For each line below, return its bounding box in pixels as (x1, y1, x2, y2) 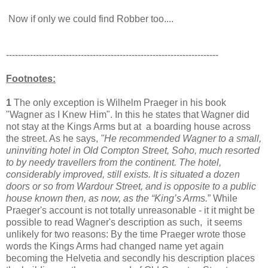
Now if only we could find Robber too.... (6, 13, 173, 24)
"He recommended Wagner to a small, (100, 133, 261, 144)
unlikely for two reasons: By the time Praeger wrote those (6, 229, 246, 239)
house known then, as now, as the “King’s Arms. (6, 193, 208, 203)
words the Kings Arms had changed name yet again (6, 240, 224, 251)
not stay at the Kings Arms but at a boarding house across (6, 121, 251, 132)
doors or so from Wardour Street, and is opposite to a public (6, 181, 256, 191)
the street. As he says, (6, 133, 100, 144)
